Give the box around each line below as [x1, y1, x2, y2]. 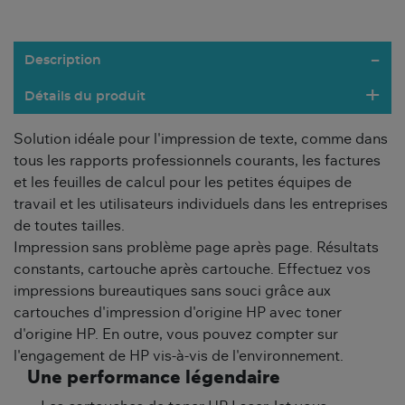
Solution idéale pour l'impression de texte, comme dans [14, 132, 388, 147]
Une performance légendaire [27, 369, 280, 388]
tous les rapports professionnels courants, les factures [14, 154, 381, 169]
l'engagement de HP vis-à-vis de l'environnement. [14, 349, 344, 364]
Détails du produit [24, 90, 146, 104]
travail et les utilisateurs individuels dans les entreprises [14, 197, 388, 212]
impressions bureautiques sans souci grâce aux [14, 284, 331, 299]
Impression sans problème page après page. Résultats [14, 240, 379, 256]
